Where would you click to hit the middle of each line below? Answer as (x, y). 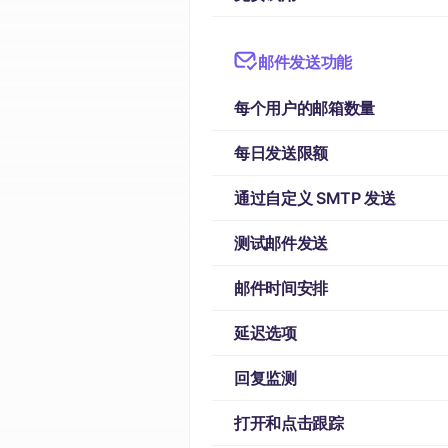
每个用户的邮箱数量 (305, 108)
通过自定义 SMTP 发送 (315, 198)
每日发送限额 (281, 153)
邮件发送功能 (305, 62)
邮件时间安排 (281, 288)
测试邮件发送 (281, 243)
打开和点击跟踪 (289, 423)
